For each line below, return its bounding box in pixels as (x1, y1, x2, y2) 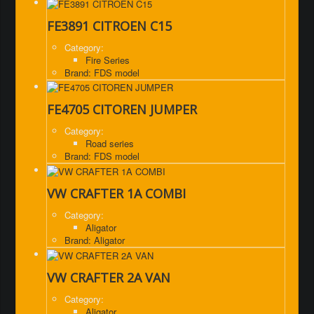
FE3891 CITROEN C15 (47, 17, 172, 34)
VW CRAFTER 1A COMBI (47, 184, 186, 202)
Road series (86, 137, 134, 151)
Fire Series (86, 53, 130, 67)
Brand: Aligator (64, 233, 125, 247)
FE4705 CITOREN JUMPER (47, 101, 197, 118)
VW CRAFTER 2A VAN (47, 268, 170, 286)
